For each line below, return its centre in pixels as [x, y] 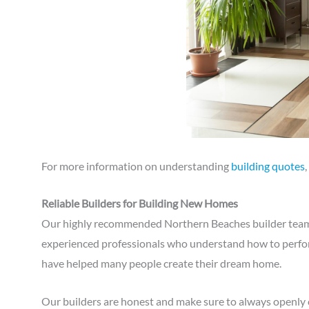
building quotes [268, 166]
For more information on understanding [136, 166]
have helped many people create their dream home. [163, 263]
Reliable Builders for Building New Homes [140, 203]
